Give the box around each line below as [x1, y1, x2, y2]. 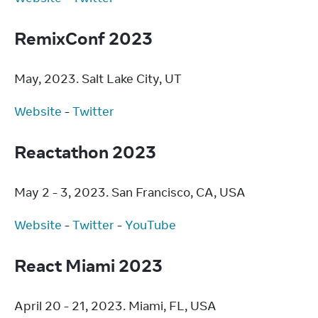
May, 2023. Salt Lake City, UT [14, 71, 182, 87]
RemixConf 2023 [14, 27, 156, 49]
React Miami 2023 [14, 254, 166, 276]
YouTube [125, 217, 176, 233]
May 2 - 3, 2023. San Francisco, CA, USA [14, 185, 246, 200]
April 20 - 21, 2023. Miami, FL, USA [14, 298, 216, 314]
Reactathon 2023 [14, 141, 160, 163]
